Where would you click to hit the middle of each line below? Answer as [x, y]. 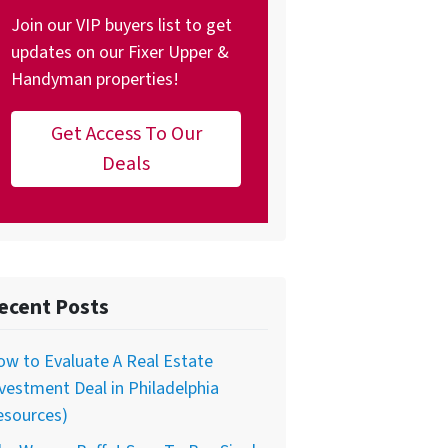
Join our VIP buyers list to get [121, 26]
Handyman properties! [95, 80]
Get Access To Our [126, 133]
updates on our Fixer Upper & [120, 53]
